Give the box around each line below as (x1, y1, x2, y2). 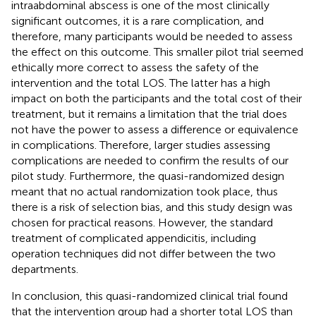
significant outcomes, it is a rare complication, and (11, 13, 264, 28)
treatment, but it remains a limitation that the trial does (11, 107, 287, 121)
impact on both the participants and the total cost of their (11, 91, 302, 105)
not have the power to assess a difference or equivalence (11, 122, 298, 136)
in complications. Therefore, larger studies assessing (11, 138, 270, 152)
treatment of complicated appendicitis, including (11, 231, 256, 245)
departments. (11, 262, 78, 276)
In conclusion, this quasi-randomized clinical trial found (11, 288, 288, 303)
